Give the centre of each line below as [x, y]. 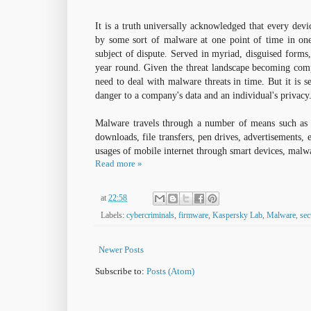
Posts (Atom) [170, 271]
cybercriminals [150, 216]
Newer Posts [121, 250]
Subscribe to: [121, 271]
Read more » [119, 164]
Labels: [114, 216]
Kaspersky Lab [237, 216]
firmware [193, 216]
